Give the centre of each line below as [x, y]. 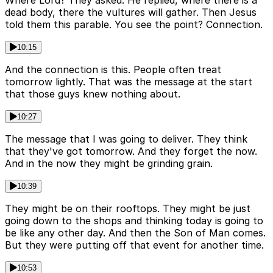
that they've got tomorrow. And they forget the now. [131, 151]
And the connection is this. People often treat [113, 69]
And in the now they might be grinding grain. [109, 163]
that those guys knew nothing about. [93, 94]
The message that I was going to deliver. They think [126, 139]
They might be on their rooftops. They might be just [128, 208]
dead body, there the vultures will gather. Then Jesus [131, 12]
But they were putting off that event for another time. [134, 245]
